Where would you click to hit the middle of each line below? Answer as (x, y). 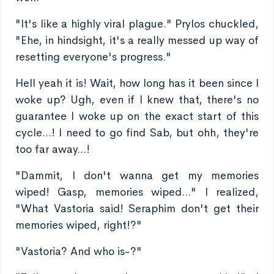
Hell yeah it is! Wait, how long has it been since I (137, 83)
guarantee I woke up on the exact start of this (137, 116)
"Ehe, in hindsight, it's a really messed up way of (137, 40)
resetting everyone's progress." (93, 57)
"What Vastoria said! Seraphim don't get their (137, 209)
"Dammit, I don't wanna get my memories (137, 176)
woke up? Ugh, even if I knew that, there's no (137, 100)
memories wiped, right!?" (79, 225)
